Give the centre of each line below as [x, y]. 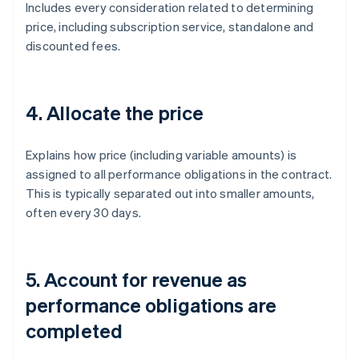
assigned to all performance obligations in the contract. [179, 174]
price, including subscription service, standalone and [170, 27]
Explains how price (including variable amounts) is [161, 155]
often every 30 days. [83, 213]
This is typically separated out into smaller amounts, [170, 194]
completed [74, 331]
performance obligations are [151, 305]
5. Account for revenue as [137, 280]
